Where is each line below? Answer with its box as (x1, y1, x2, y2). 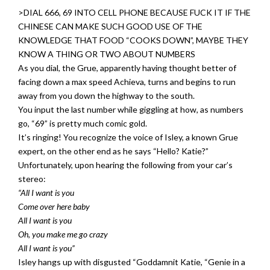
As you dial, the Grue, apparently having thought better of (18, 63, 236, 73)
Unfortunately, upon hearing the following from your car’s (18, 160, 233, 170)
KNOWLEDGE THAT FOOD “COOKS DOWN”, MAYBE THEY (18, 35, 248, 45)
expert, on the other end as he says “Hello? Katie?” (18, 146, 209, 156)
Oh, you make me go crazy (18, 229, 108, 239)
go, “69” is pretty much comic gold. (18, 118, 147, 128)
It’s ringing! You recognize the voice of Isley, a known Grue (18, 132, 238, 142)
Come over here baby (18, 201, 90, 212)
